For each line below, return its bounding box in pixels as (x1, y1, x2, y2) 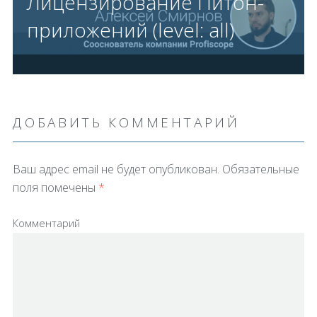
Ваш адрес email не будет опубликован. (12, 161, 219, 177)
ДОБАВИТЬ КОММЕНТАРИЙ (12, 113, 240, 132)
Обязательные (219, 161, 299, 177)
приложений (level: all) (26, 16, 234, 43)
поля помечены (12, 179, 98, 195)
